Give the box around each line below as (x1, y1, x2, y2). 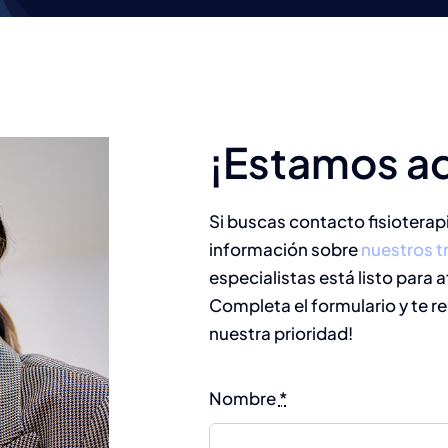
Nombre (208, 387, 279, 409)
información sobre (209, 238, 361, 260)
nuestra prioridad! (209, 322, 353, 344)
